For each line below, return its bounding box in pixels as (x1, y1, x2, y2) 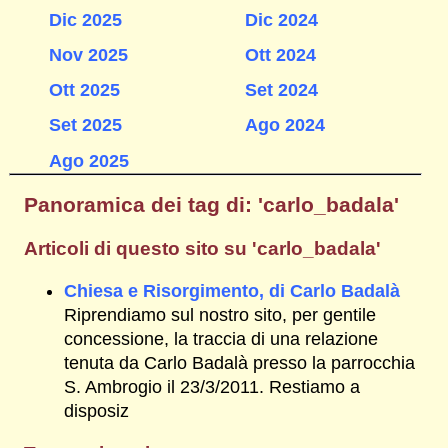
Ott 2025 (48, 80, 120, 101)
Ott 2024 (244, 45, 316, 66)
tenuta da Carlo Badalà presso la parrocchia (63, 353, 415, 373)
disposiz (63, 401, 129, 421)
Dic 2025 (48, 10, 122, 31)
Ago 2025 (48, 150, 129, 171)
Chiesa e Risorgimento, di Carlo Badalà (63, 281, 400, 301)
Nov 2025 (48, 45, 128, 66)
